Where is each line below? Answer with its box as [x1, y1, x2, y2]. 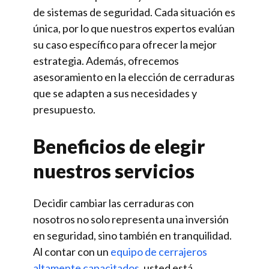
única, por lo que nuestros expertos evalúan [33, 22, 235, 35]
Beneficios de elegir [33, 134, 205, 158]
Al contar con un [33, 245, 110, 258]
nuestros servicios [33, 159, 195, 183]
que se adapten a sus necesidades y [33, 86, 197, 100]
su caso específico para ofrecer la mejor [33, 38, 217, 51]
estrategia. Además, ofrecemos [33, 54, 179, 67]
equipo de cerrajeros [110, 245, 207, 258]
